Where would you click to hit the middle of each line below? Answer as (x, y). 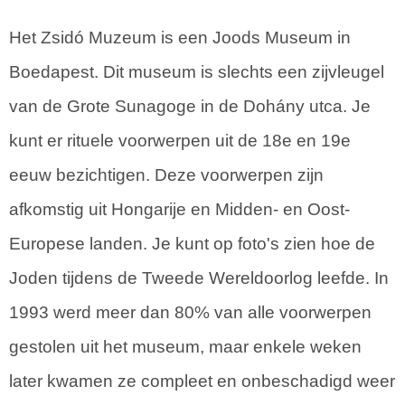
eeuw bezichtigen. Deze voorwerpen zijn (166, 175)
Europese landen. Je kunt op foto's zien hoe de (192, 244)
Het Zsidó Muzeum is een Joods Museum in (180, 38)
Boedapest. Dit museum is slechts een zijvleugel (197, 72)
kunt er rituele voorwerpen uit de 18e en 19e (180, 141)
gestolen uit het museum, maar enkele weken (185, 347)
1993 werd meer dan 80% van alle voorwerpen (190, 313)
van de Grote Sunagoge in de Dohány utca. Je (190, 107)
